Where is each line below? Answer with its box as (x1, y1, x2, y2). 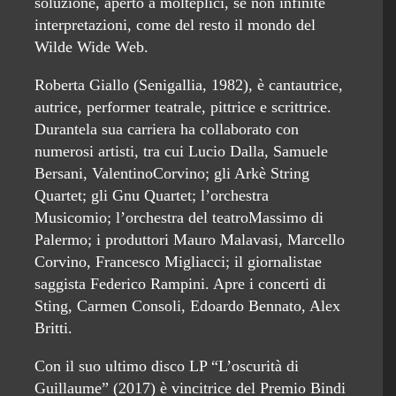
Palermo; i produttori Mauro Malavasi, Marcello (34, 231, 345, 249)
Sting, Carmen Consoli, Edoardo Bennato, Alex (34, 297, 340, 316)
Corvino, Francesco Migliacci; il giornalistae (34, 253, 322, 271)
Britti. (34, 319, 72, 338)
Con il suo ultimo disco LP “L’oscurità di (34, 357, 299, 376)
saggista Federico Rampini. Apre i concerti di (34, 275, 326, 293)
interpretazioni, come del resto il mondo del (34, 16, 316, 34)
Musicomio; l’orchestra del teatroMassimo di (34, 209, 324, 227)
